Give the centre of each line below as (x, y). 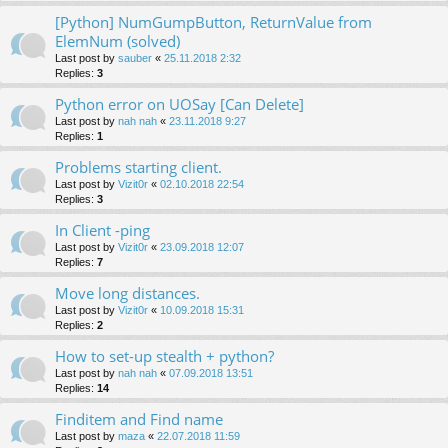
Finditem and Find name (139, 418)
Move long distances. (127, 292)
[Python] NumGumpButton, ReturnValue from (213, 21)
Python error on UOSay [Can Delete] (179, 103)
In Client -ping (102, 229)
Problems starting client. (138, 166)
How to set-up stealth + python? (164, 355)
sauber (135, 57)
